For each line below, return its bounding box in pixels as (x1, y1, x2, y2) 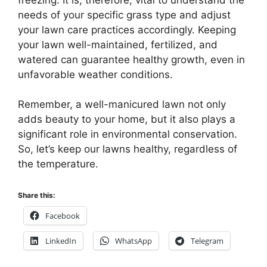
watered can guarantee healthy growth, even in (18, 53, 245, 66)
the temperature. (18, 158, 98, 170)
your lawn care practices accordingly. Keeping (18, 23, 236, 36)
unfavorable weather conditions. (18, 68, 173, 80)
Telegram (191, 235, 223, 246)
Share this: (18, 190, 55, 200)
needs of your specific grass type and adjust (18, 8, 231, 21)
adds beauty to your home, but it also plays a (18, 113, 235, 126)
